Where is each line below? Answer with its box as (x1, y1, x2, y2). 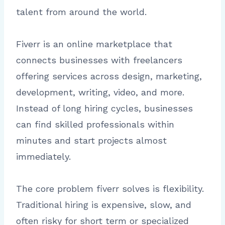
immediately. (16, 151, 71, 162)
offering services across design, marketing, (16, 71, 202, 82)
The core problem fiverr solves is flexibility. (16, 183, 204, 194)
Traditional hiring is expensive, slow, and (16, 199, 191, 210)
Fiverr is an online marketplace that (16, 39, 172, 50)
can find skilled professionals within (16, 119, 174, 130)
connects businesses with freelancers (16, 55, 182, 66)
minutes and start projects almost (16, 135, 167, 146)
